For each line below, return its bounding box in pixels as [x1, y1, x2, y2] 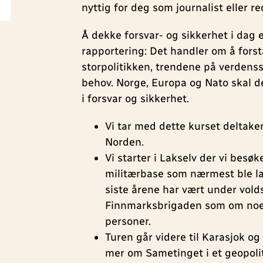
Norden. [105, 136, 144, 149]
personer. [105, 215, 151, 228]
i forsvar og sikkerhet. [82, 92, 190, 106]
